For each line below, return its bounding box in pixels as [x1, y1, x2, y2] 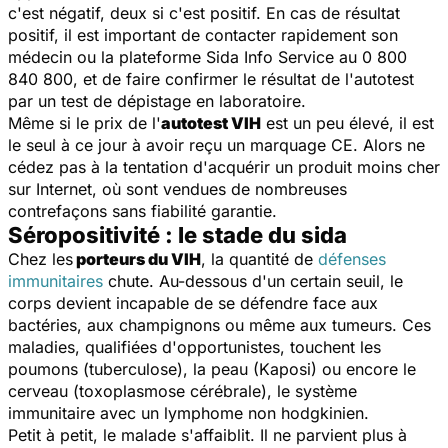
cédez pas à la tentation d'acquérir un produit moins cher [8, 156, 440, 177]
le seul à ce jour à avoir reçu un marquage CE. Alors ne [8, 134, 425, 155]
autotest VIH [161, 112, 261, 133]
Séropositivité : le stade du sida [8, 221, 347, 248]
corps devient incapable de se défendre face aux [8, 292, 378, 313]
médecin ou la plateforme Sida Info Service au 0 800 [8, 46, 407, 67]
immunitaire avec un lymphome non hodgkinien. [8, 402, 369, 423]
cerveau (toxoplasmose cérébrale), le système [8, 380, 357, 401]
